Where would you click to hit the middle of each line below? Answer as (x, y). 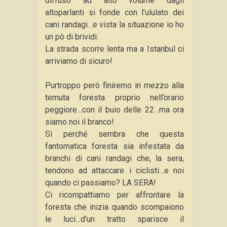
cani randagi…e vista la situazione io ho (115, 25)
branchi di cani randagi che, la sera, (115, 158)
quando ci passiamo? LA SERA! (101, 183)
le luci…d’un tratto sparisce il (115, 219)
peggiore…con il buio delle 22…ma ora (115, 110)
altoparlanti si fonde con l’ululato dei (115, 12)
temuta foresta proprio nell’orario (115, 98)
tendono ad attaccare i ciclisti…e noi (115, 171)
